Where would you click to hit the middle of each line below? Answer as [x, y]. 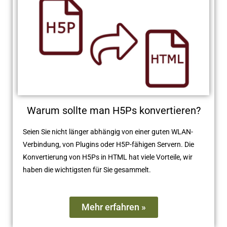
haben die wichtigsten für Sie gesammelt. [87, 169]
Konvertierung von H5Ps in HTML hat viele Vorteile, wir [108, 157]
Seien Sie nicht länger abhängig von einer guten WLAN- [108, 131]
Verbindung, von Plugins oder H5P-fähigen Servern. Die [108, 144]
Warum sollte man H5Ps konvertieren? [113, 110]
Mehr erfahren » [113, 207]
